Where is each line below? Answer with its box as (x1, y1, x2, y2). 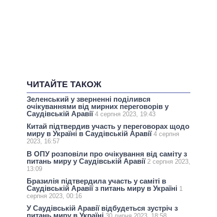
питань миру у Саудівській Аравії (27, 156, 147, 165)
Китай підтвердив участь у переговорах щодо (27, 122, 189, 131)
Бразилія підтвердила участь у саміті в (27, 176, 166, 185)
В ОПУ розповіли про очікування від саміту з (27, 149, 187, 158)
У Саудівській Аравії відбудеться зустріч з (27, 204, 178, 213)
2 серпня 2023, (147, 157, 190, 165)
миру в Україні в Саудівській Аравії (27, 129, 154, 138)
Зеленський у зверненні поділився (27, 95, 151, 104)
